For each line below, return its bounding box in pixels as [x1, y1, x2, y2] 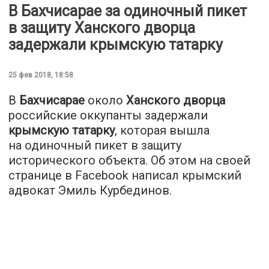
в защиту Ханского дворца [8, 19, 195, 37]
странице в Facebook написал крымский [8, 168, 241, 183]
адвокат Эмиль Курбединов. [8, 183, 172, 198]
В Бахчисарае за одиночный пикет [8, 2, 247, 20]
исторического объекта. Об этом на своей [8, 153, 250, 168]
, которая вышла [115, 122, 210, 138]
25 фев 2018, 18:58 [8, 70, 73, 79]
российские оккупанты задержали [8, 107, 208, 122]
